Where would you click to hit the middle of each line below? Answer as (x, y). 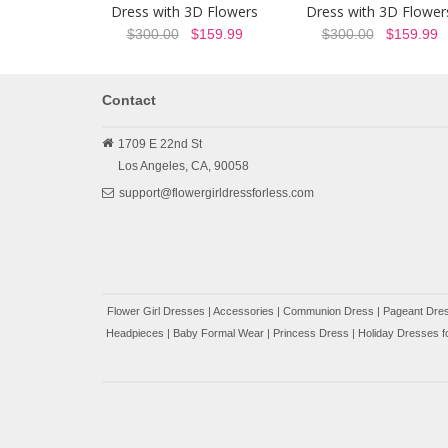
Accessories (243, 311)
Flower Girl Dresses (156, 311)
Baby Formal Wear (218, 333)
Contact (129, 100)
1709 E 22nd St (160, 144)
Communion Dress (328, 311)
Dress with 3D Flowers (184, 11)
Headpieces (135, 333)
